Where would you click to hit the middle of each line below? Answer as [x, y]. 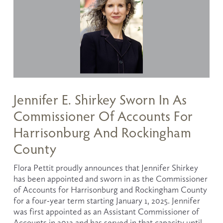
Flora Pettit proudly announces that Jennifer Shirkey [106, 168]
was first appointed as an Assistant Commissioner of [106, 212]
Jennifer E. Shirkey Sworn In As [100, 100]
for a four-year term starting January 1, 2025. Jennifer [107, 201]
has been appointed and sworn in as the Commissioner [110, 179]
